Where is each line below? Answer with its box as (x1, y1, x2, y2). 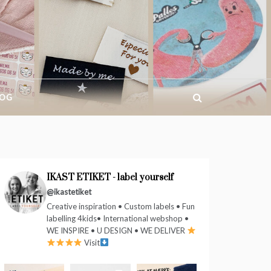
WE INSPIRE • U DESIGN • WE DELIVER (47, 226, 187, 235)
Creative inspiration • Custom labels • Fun (47, 201, 195, 211)
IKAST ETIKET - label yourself (47, 172, 174, 183)
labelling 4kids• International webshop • (47, 214, 189, 223)
